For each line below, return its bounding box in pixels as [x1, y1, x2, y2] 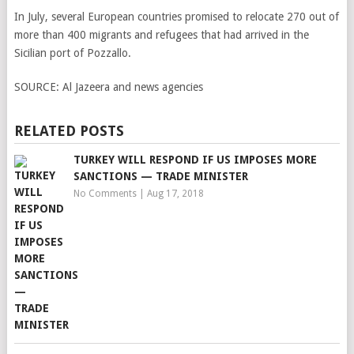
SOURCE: [13, 81, 62, 93]
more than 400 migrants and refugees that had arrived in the [13, 28, 309, 41]
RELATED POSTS [13, 122, 124, 139]
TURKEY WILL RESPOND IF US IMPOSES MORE [73, 153, 317, 166]
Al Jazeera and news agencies [62, 81, 203, 93]
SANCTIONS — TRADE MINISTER [73, 170, 248, 183]
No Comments [73, 188, 137, 199]
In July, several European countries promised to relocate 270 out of [13, 10, 339, 23]
